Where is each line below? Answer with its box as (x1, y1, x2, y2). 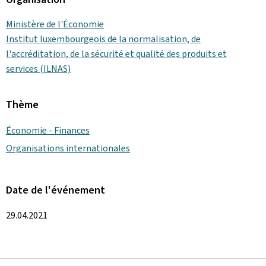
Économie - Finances (6, 124, 90, 137)
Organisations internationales (6, 142, 130, 154)
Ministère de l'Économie (6, 18, 104, 30)
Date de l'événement (6, 183, 105, 197)
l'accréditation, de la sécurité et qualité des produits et (6, 47, 227, 60)
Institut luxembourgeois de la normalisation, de (6, 33, 201, 45)
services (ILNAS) (6, 62, 71, 75)
